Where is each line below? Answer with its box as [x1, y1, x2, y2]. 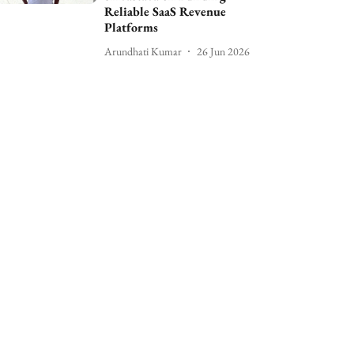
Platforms [104, 19, 159, 36]
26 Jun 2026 [197, 43, 250, 58]
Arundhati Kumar [104, 43, 183, 58]
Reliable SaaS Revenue [104, 3, 227, 20]
